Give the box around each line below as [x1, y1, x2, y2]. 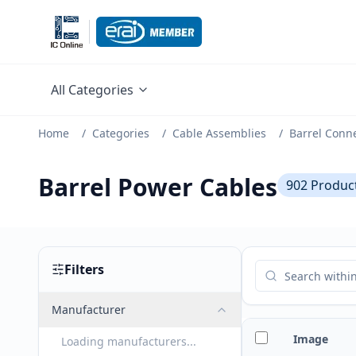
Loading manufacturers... [61, 334, 196, 349]
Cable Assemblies [172, 126, 266, 141]
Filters [64, 261, 104, 278]
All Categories [51, 81, 133, 99]
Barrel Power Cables [38, 171, 277, 203]
